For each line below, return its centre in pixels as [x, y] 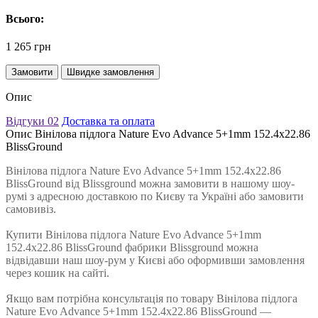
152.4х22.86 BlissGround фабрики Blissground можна [132, 248]
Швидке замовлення [110, 72]
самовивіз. [32, 209]
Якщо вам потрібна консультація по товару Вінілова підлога [152, 299]
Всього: [25, 19]
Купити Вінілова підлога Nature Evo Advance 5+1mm [133, 235]
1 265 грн [28, 47]
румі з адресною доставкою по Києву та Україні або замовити [155, 197]
